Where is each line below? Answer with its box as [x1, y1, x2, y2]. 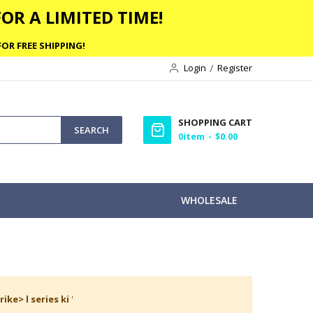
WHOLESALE [181, 193, 238, 207]
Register [217, 61, 252, 74]
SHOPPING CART [178, 116, 252, 129]
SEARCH [74, 123, 109, 136]
